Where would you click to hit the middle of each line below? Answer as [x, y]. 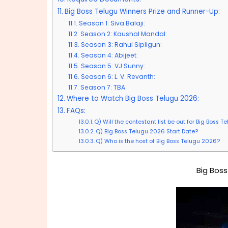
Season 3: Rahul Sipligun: [121, 45]
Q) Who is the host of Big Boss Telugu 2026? [158, 141]
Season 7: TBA [103, 87]
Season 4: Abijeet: [109, 55]
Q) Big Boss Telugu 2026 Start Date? [147, 131]
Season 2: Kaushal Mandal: [123, 34]
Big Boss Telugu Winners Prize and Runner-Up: [142, 11]
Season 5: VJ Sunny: [113, 66]
